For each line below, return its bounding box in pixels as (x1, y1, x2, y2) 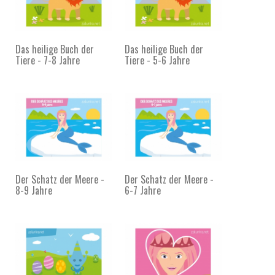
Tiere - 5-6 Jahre (125, 52, 190, 68)
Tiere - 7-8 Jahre (15, 52, 80, 68)
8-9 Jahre (15, 183, 52, 198)
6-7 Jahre (125, 183, 161, 198)
